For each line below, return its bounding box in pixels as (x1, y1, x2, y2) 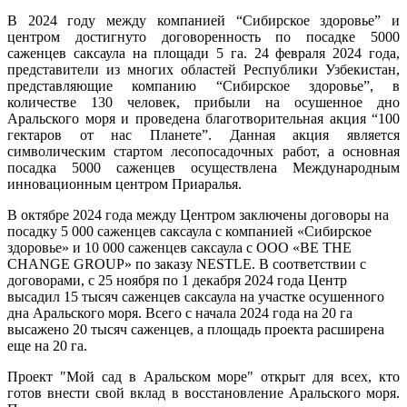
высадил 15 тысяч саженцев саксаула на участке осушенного (7, 288, 384, 304)
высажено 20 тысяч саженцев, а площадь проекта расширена (7, 321, 384, 337)
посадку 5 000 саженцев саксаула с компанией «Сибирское (7, 223, 372, 239)
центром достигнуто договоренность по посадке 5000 (7, 28, 400, 45)
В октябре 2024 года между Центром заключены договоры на (7, 206, 389, 223)
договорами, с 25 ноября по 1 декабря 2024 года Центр (7, 272, 347, 288)
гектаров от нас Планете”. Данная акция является (7, 126, 400, 143)
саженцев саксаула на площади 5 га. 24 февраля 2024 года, (7, 45, 400, 61)
